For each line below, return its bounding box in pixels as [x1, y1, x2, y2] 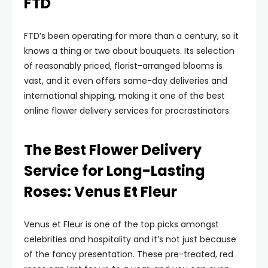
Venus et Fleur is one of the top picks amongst [24, 218, 219, 230]
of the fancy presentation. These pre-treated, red [24, 248, 233, 260]
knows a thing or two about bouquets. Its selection [24, 45, 234, 57]
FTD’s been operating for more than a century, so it [24, 30, 239, 42]
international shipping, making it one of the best [24, 90, 225, 102]
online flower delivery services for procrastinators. [24, 105, 231, 117]
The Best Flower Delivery [24, 140, 202, 160]
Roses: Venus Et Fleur [24, 182, 177, 202]
